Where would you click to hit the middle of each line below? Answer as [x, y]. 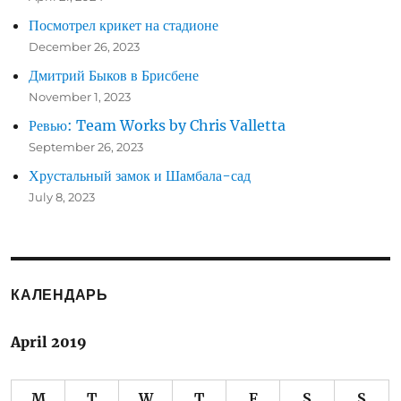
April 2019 [49, 341]
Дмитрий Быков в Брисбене [114, 75]
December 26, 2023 [85, 46]
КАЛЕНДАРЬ [60, 294]
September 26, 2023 [86, 146]
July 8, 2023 [62, 196]
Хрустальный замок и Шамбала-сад [140, 175]
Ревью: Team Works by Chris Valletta [158, 125]
